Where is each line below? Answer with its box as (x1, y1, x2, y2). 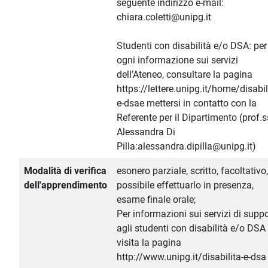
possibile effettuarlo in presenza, (117, 179, 254, 191)
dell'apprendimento (24, 179, 107, 191)
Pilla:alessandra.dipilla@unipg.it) (117, 141, 256, 153)
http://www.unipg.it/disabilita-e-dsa (117, 251, 266, 263)
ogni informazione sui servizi (117, 54, 238, 66)
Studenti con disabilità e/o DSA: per (117, 40, 267, 52)
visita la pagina (117, 237, 181, 249)
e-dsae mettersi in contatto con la (117, 98, 257, 109)
